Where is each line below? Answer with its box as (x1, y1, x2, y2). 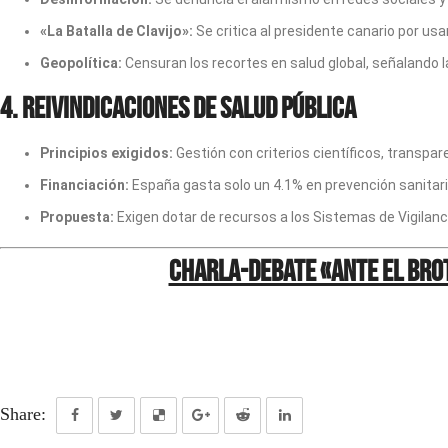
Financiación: (40, 177, 129, 193)
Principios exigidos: (40, 145, 173, 161)
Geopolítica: (40, 55, 122, 71)
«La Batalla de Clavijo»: (40, 23, 193, 39)
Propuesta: (40, 209, 114, 225)
